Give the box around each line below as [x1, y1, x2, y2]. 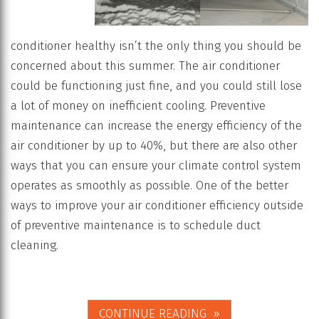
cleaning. [11, 237, 58, 253]
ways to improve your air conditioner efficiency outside [11, 197, 303, 213]
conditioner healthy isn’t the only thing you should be [11, 38, 301, 53]
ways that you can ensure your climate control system [11, 157, 301, 173]
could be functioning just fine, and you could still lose [11, 78, 302, 93]
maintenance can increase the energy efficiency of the [11, 117, 302, 133]
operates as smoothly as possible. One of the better [11, 177, 288, 193]
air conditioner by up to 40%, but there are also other [11, 137, 297, 153]
